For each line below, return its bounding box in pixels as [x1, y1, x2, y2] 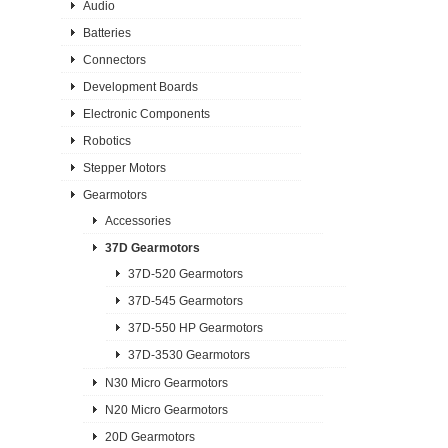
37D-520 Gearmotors [127, 266, 243, 281]
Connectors [82, 52, 146, 67]
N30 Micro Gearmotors [105, 375, 229, 390]
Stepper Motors [82, 160, 166, 175]
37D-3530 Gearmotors [127, 347, 250, 362]
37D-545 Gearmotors [127, 293, 243, 308]
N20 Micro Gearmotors [105, 402, 229, 417]
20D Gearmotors [105, 429, 196, 444]
